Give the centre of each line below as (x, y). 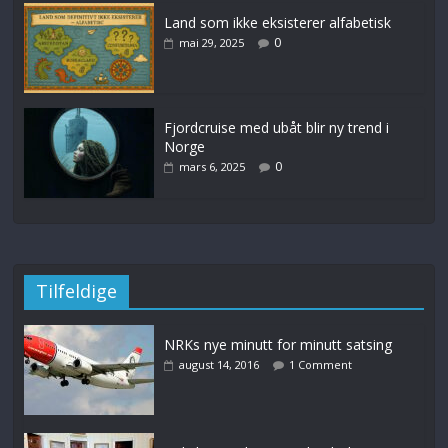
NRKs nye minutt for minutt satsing (278, 344)
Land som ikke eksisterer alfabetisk (278, 22)
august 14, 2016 (219, 364)
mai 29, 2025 (212, 42)
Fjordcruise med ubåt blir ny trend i (277, 127)
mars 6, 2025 (212, 166)
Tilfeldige (77, 290)
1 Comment (321, 364)
